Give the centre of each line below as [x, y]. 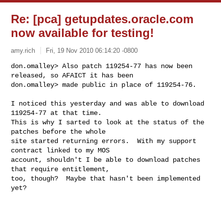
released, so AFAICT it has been [72, 75]
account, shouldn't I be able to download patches [106, 160]
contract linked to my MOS [60, 150]
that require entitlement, [60, 169]
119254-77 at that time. [56, 113]
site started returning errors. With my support [104, 141]
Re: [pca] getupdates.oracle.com [102, 19]
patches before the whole [58, 131]
